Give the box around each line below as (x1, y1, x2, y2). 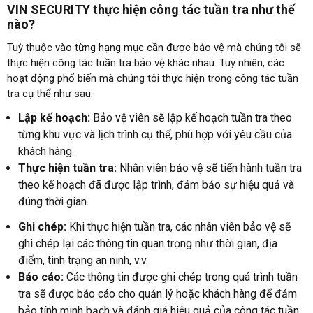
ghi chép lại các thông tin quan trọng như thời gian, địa (18, 237, 277, 251)
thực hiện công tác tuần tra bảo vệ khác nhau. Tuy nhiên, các (7, 57, 284, 70)
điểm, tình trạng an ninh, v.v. (18, 254, 148, 268)
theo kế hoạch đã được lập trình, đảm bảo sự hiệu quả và (18, 178, 294, 192)
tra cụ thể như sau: (7, 87, 96, 101)
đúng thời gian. (18, 195, 89, 209)
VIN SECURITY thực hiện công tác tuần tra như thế (7, 2, 295, 17)
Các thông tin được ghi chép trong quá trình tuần (64, 270, 298, 284)
